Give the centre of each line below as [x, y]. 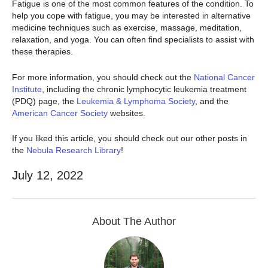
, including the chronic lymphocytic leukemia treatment [144, 89]
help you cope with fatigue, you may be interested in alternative [131, 16]
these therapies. [44, 52]
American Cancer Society [60, 113]
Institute [27, 89]
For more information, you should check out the [103, 77]
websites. [128, 113]
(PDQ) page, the [44, 101]
